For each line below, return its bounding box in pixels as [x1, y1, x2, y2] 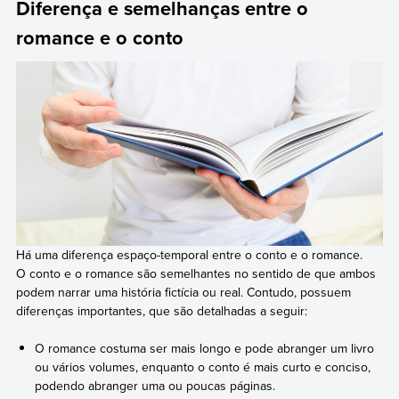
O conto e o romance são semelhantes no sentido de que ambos [15, 264, 376, 282]
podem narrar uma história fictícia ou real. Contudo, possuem [15, 282, 351, 301]
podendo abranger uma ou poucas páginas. [35, 376, 276, 395]
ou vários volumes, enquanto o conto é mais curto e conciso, [35, 357, 371, 376]
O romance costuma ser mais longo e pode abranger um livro [35, 338, 375, 357]
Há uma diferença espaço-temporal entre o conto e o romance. [15, 245, 362, 264]
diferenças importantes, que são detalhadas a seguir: [15, 301, 307, 320]
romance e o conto [15, 22, 183, 52]
